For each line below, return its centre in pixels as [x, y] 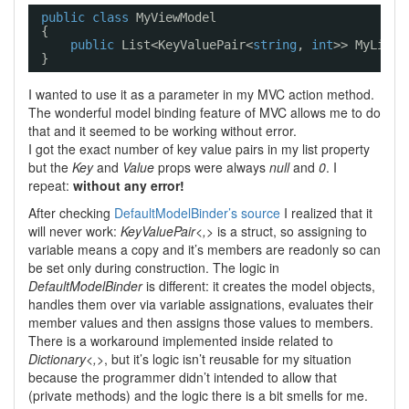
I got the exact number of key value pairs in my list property [199, 149]
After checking [71, 213]
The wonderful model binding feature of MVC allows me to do [204, 112]
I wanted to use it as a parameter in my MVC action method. [201, 94]
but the [50, 167]
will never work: [74, 231]
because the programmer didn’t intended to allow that [183, 377]
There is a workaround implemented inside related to [181, 341]
